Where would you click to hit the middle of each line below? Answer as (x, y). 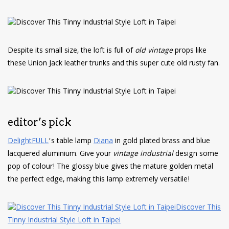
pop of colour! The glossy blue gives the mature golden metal (110, 167)
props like (190, 51)
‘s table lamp (71, 142)
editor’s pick (40, 122)
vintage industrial (144, 155)
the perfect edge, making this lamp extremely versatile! (99, 180)
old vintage (154, 51)
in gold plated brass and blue (162, 142)
